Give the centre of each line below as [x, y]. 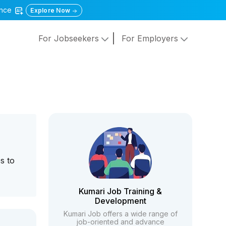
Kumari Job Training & [121, 191]
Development [120, 201]
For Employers [151, 39]
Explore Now [51, 10]
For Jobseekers [70, 39]
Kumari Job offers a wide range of [120, 214]
